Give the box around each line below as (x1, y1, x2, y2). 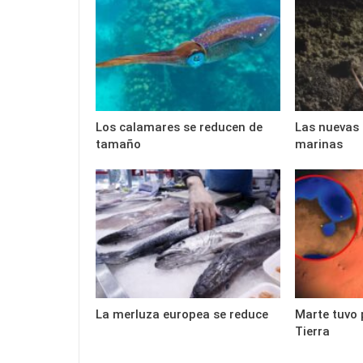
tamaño (96, 137, 141, 152)
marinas (294, 137, 343, 152)
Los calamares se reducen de (96, 120, 263, 135)
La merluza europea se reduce (96, 307, 268, 322)
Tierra (294, 324, 330, 340)
